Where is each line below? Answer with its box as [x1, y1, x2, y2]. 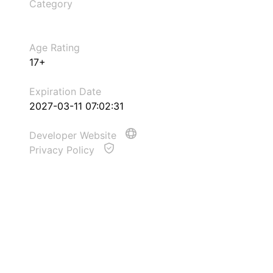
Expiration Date [29, 85, 101, 97]
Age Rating [29, 41, 80, 54]
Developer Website [29, 129, 119, 141]
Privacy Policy [29, 144, 97, 156]
